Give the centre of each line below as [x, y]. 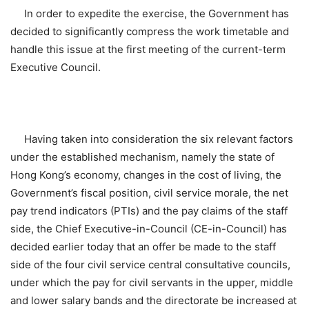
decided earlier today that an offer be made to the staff [143, 246]
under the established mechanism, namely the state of [142, 157]
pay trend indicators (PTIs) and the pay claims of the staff [149, 210]
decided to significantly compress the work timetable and [150, 31]
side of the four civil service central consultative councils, [150, 264]
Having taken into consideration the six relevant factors [152, 139]
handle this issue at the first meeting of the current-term [148, 49]
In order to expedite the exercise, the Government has [150, 13]
